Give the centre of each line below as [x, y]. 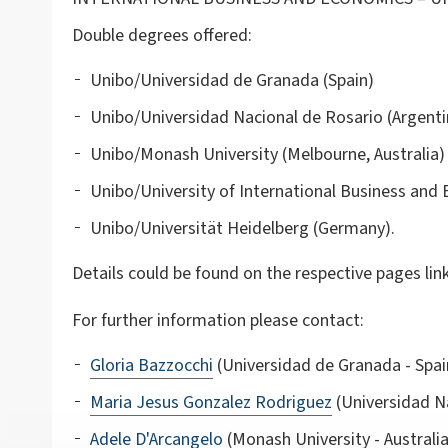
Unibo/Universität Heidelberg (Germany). [242, 228]
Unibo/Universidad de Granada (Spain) [232, 80]
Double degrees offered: [162, 35]
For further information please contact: [218, 320]
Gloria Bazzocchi [151, 365]
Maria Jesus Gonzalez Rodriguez [211, 402]
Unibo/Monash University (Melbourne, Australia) [267, 154]
